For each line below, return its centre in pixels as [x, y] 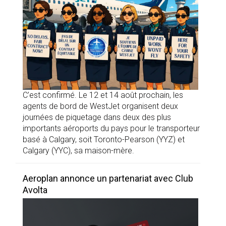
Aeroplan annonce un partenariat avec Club [108, 179]
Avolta [35, 190]
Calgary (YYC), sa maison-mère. [78, 151]
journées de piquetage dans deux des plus [97, 118]
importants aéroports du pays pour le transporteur [111, 129]
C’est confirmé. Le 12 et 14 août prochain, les [103, 95]
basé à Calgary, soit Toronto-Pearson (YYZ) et [104, 140]
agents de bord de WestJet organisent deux [100, 106]
